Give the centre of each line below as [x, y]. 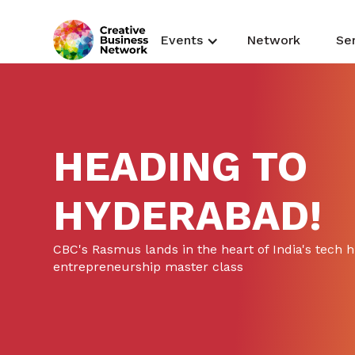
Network [274, 40]
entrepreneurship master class [149, 267]
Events [182, 40]
